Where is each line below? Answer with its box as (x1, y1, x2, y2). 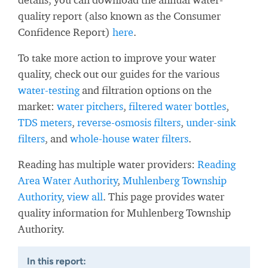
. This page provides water (103, 190, 224, 203)
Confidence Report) (18, 26, 112, 38)
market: (18, 100, 57, 112)
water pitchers (57, 100, 123, 112)
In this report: (27, 255, 86, 267)
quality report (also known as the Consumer (18, 10, 221, 22)
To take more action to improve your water (18, 51, 216, 64)
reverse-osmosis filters (77, 116, 181, 129)
